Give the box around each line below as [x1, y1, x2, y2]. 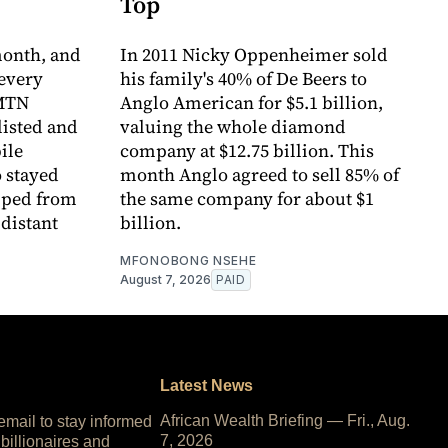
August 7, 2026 [120, 271, 211, 287]
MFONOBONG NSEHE [120, 252, 257, 268]
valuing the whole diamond [120, 113, 346, 139]
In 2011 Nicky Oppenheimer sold [120, 41, 388, 67]
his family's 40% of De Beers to [120, 65, 367, 91]
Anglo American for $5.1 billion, [120, 89, 383, 115]
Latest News [160, 376, 253, 394]
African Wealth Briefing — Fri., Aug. [160, 411, 410, 429]
